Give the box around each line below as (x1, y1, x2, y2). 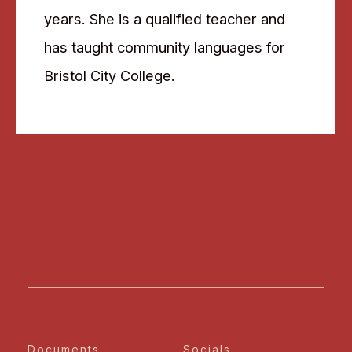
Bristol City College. (44, 67, 175, 84)
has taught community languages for (44, 38, 285, 56)
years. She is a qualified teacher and (44, 10, 285, 27)
